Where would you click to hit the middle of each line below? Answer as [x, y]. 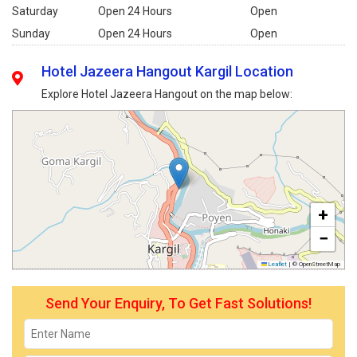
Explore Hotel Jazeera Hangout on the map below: [167, 94]
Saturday [35, 11]
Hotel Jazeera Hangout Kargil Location [168, 71]
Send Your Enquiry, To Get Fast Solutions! [178, 303]
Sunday [31, 33]
